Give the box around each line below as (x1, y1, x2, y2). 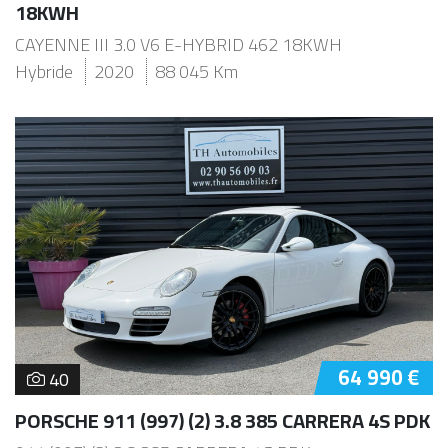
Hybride (15, 54, 73, 88)
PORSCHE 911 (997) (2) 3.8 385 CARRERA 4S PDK (15, 402, 430, 440)
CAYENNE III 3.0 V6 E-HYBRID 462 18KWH (15, 27, 342, 61)
